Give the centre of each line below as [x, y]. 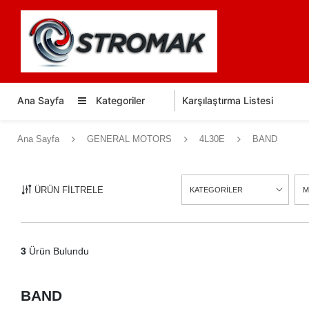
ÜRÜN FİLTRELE [69, 190]
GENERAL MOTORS [129, 139]
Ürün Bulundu [58, 251]
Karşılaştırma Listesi [228, 100]
